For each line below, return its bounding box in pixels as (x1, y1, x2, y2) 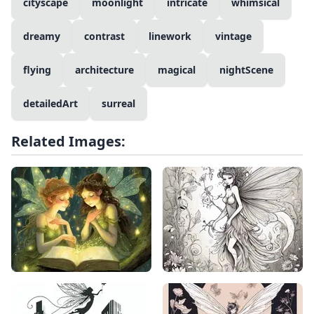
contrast (84, 29, 125, 43)
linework (149, 29, 191, 43)
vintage (215, 29, 252, 43)
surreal (102, 97, 135, 111)
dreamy (23, 29, 60, 43)
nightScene (219, 63, 273, 77)
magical (158, 63, 196, 77)
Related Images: (11, 132, 125, 151)
